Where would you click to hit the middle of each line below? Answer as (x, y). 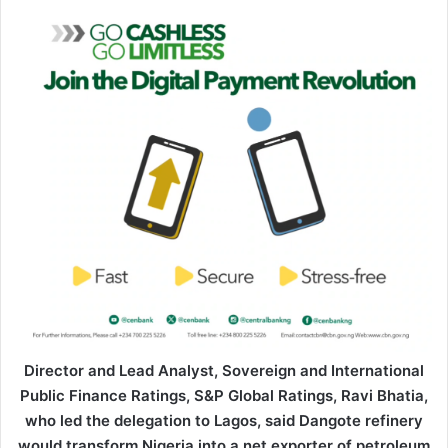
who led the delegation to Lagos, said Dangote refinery (224, 421)
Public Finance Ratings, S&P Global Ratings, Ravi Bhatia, (224, 396)
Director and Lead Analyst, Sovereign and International (224, 371)
